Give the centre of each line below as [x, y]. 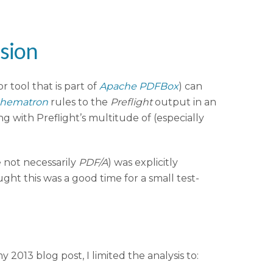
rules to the [79, 102]
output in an [184, 102]
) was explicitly [143, 163]
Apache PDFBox [139, 87]
